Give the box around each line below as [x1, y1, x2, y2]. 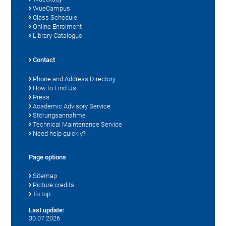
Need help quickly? [33, 129, 86, 137]
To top [33, 190, 51, 198]
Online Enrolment [33, 22, 82, 30]
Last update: [29, 206, 65, 214]
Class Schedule [33, 13, 78, 21]
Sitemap [33, 172, 58, 180]
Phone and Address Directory [33, 75, 116, 83]
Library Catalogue [33, 31, 83, 39]
